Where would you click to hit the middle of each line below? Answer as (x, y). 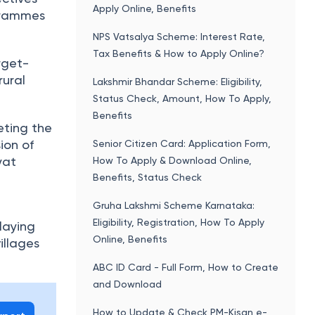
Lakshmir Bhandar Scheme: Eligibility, (177, 81)
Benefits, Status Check (147, 177)
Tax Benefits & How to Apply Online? (178, 53)
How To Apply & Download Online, (172, 160)
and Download (127, 284)
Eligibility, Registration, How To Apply (178, 222)
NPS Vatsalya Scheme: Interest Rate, (179, 36)
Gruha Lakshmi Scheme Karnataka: (173, 205)
